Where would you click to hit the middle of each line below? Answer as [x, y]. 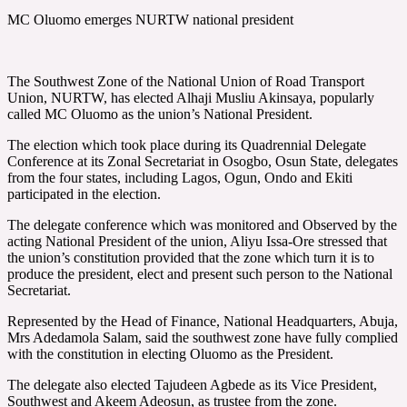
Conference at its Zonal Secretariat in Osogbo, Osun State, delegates [203, 161]
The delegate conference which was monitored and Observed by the [202, 224]
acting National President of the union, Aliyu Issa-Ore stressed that [197, 241]
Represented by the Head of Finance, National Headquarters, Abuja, [203, 321]
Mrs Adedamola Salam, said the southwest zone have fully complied [203, 337]
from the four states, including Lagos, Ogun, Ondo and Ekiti [180, 177]
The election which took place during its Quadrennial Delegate [187, 144]
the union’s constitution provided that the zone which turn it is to [191, 257]
